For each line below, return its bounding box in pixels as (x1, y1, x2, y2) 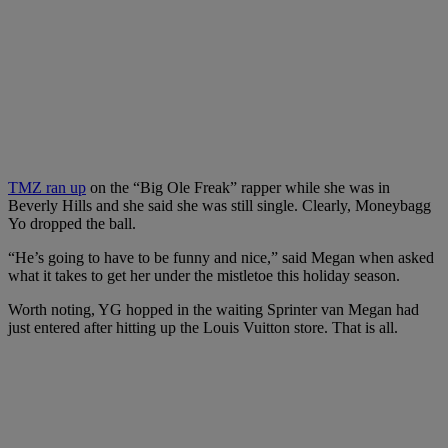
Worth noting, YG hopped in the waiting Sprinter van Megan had (8, 301, 419, 319)
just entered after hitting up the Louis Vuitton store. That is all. (8, 319, 398, 337)
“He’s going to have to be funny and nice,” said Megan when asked (8, 249, 434, 267)
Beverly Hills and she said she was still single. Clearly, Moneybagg (8, 197, 431, 215)
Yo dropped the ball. (8, 215, 136, 233)
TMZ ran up (8, 179, 86, 197)
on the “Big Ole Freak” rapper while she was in (86, 179, 390, 197)
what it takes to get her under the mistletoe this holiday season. (8, 267, 400, 285)
